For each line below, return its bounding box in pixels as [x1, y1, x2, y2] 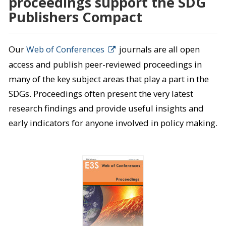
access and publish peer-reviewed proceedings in [8, 59, 202, 71]
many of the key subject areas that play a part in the [8, 73, 209, 85]
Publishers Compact [8, 8, 142, 27]
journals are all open [117, 43, 200, 55]
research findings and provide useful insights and [8, 102, 204, 115]
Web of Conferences [26, 43, 104, 55]
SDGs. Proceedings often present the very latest [8, 88, 193, 100]
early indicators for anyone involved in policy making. [8, 117, 217, 129]
